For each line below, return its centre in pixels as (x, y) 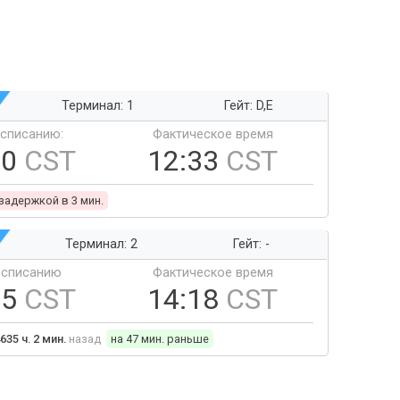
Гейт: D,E (248, 106)
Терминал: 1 (98, 106)
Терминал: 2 (101, 244)
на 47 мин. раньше (160, 339)
